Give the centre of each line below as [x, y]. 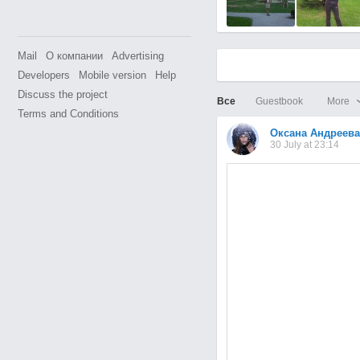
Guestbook [279, 101]
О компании [74, 56]
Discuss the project [62, 94]
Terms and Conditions [68, 114]
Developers [43, 75]
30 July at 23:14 [304, 145]
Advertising [137, 56]
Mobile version [112, 75]
